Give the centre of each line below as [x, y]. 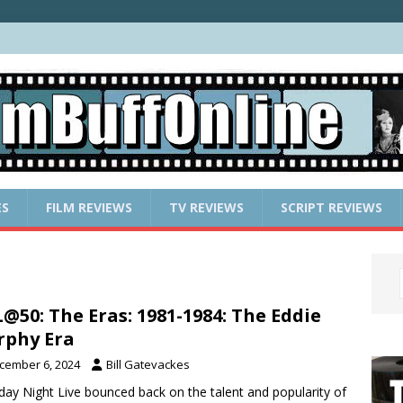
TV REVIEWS [206, 207]
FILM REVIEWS [89, 207]
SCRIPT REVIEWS [331, 207]
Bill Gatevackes [148, 364]
